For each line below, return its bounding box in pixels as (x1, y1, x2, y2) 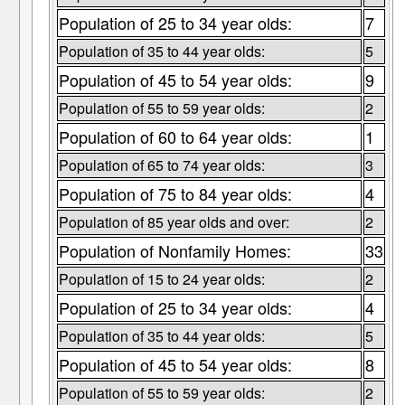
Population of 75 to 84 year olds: (58, 182, 292, 206)
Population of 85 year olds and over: (58, 212, 289, 233)
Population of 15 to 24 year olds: (58, 268, 265, 290)
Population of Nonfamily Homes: (58, 239, 291, 263)
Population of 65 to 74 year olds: (58, 155, 265, 176)
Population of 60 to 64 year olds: (58, 125, 292, 149)
